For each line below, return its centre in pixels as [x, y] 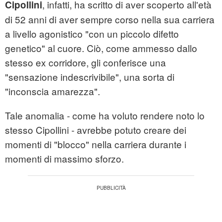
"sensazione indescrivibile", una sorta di [90, 77]
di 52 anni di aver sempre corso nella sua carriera [110, 19]
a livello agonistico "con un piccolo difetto [92, 34]
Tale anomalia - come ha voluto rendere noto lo [105, 115]
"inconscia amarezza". [53, 91]
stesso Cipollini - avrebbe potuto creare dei [96, 130]
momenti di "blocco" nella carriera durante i [96, 144]
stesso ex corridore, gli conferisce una [85, 62]
